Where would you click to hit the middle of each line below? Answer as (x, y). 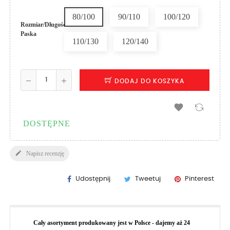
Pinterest (199, 179)
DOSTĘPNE (47, 123)
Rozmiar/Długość (43, 24)
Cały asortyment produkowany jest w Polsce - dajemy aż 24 (112, 223)
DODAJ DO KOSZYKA (149, 81)
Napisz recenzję (44, 153)
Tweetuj (148, 179)
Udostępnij (93, 179)
